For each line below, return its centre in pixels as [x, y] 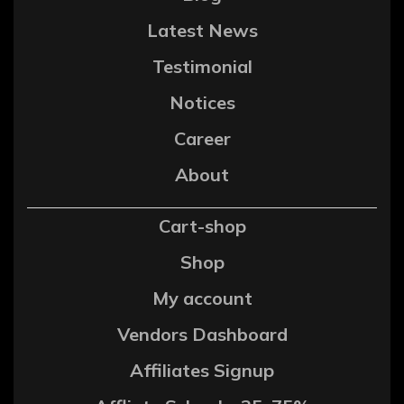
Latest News [202, 31]
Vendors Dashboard [202, 335]
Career [202, 139]
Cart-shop [202, 226]
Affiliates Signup [202, 371]
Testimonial [202, 67]
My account [202, 298]
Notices [202, 103]
